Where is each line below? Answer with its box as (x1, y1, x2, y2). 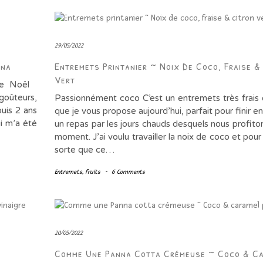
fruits (85, 168, 100, 176)
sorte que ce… (54, 144, 114, 156)
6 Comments (111, 168, 145, 176)
